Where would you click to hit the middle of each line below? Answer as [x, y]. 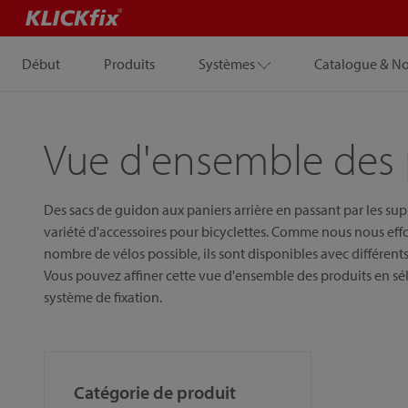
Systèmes [227, 64]
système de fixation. [103, 297]
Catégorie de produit [155, 392]
